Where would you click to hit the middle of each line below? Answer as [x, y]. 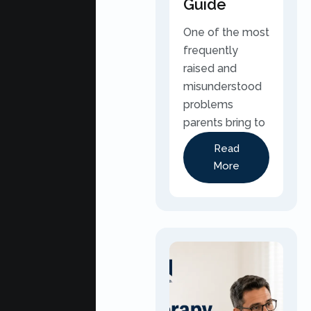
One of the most [226, 32]
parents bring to [224, 123]
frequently [211, 50]
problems [208, 104]
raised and [210, 68]
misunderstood [222, 86]
